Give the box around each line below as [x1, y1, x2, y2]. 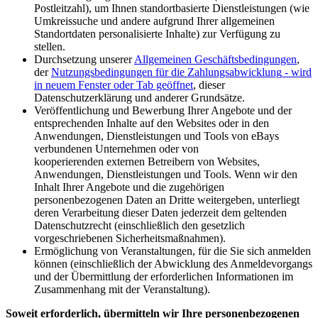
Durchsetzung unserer [34, 53, 134, 66]
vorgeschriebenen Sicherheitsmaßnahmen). [34, 232, 226, 245]
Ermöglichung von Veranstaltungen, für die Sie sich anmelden [34, 245, 311, 258]
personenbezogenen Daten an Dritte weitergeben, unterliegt [34, 194, 300, 207]
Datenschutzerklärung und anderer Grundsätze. [34, 92, 245, 104]
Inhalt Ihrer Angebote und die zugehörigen [34, 181, 224, 194]
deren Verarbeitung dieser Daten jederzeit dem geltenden [34, 207, 287, 219]
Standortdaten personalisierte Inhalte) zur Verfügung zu [34, 28, 280, 40]
